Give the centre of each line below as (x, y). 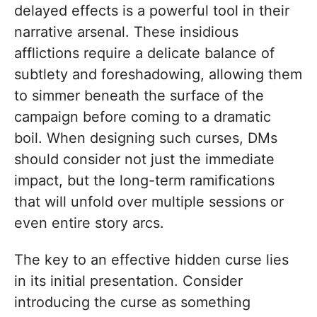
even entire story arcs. (89, 223)
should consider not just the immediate (144, 160)
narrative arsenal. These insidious (126, 32)
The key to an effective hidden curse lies (151, 260)
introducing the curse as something (132, 302)
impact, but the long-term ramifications (144, 181)
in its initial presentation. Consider (128, 281)
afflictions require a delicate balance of (144, 53)
